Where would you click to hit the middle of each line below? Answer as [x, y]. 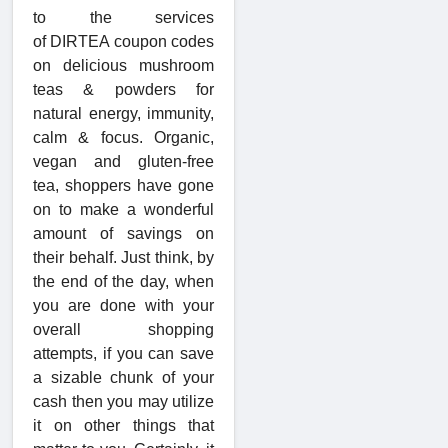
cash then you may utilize [123, 402]
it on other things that [123, 426]
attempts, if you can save [123, 354]
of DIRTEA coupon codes [123, 42]
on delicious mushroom [123, 66]
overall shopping [123, 330]
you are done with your [123, 306]
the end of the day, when [123, 282]
